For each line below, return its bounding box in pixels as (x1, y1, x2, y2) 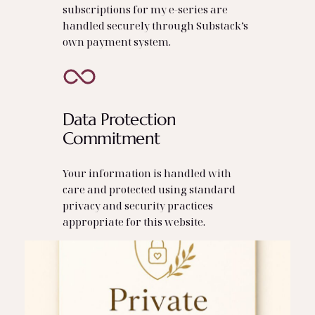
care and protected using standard (62, 182, 236, 197)
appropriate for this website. (62, 214, 205, 229)
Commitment (62, 128, 160, 150)
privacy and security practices (62, 198, 213, 213)
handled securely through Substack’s (62, 18, 248, 32)
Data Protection (62, 109, 176, 131)
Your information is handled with (62, 166, 231, 181)
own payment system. (62, 34, 171, 49)
